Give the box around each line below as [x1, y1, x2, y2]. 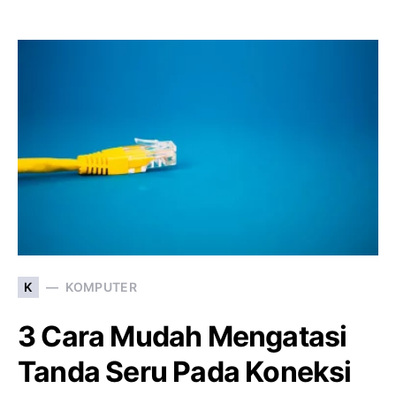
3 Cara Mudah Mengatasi [18, 318, 347, 354]
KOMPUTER [65, 279, 138, 295]
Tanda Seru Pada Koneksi [18, 354, 352, 389]
